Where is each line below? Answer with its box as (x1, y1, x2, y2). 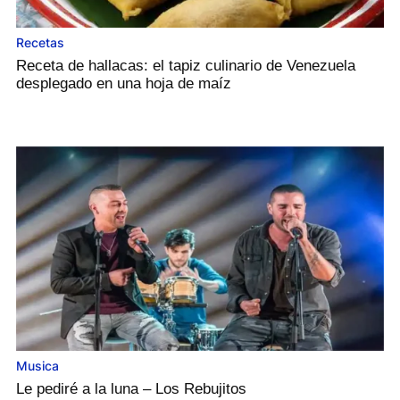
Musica (16, 358, 59, 374)
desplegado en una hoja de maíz (16, 74, 231, 92)
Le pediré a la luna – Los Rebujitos (16, 380, 246, 398)
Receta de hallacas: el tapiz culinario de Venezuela (16, 56, 355, 74)
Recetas (16, 34, 64, 50)
